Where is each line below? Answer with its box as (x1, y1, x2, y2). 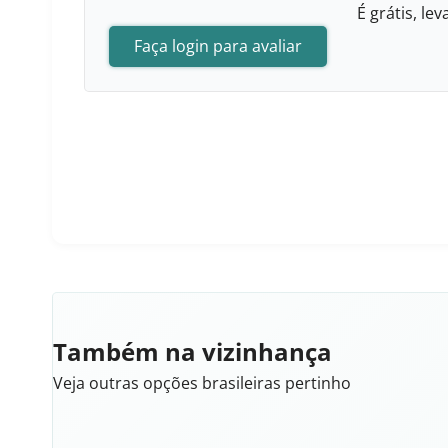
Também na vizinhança (53, 335, 332, 368)
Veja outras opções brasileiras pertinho (53, 372, 351, 394)
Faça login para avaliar (134, 35, 302, 57)
